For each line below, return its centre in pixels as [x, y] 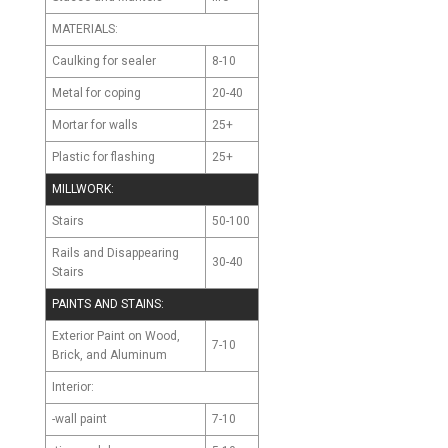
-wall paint [79, 418]
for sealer [129, 61]
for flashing [124, 157]
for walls [114, 125]
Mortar [71, 124]
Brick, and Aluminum [109, 354]
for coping [113, 93]
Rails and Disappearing [115, 252]
